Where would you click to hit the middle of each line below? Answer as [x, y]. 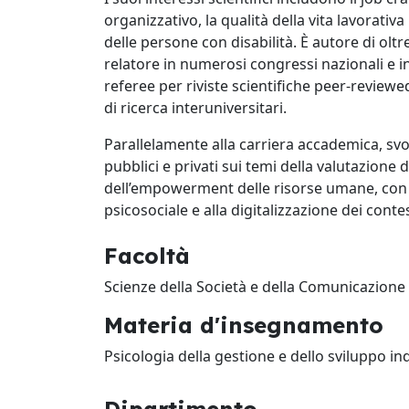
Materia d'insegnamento [244, 325]
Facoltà [147, 256]
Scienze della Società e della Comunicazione [255, 287]
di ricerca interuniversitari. [195, 108]
